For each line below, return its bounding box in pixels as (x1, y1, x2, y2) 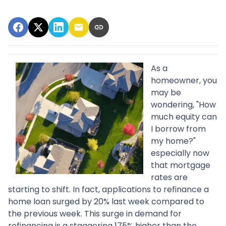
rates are (151, 171, 188, 183)
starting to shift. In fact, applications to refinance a (8, 183, 209, 195)
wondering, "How (151, 98, 216, 110)
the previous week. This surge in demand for (8, 207, 182, 219)
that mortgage (151, 159, 210, 171)
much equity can (151, 110, 217, 123)
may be (151, 86, 181, 98)
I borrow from (151, 123, 206, 135)
